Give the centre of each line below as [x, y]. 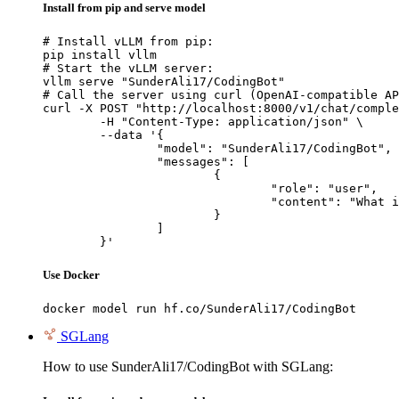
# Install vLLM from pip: [128, 41]
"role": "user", [157, 188]
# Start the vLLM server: [128, 68]
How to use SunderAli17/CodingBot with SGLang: [188, 367]
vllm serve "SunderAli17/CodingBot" [164, 81]
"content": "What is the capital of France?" [157, 201]
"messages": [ [100, 161]
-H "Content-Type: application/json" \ [71, 121]
